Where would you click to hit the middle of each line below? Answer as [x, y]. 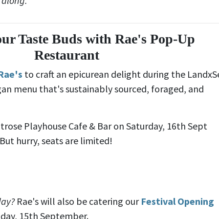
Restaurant [66, 55]
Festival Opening [177, 201]
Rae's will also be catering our [78, 201]
